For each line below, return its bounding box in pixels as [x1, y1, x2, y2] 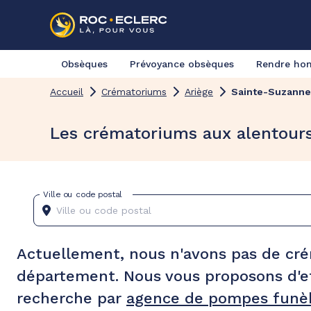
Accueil [50, 86, 83, 97]
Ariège [185, 86, 213, 97]
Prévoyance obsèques [130, 58, 234, 69]
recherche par [17, 289, 126, 307]
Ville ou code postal [43, 189, 122, 199]
